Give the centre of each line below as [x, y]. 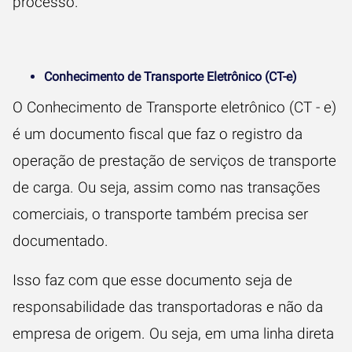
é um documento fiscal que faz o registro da [158, 134]
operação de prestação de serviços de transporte [174, 161]
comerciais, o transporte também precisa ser [160, 214]
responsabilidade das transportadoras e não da [168, 307]
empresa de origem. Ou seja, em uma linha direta [173, 334]
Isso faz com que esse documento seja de [152, 280]
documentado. [62, 241]
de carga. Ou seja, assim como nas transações [167, 187]
